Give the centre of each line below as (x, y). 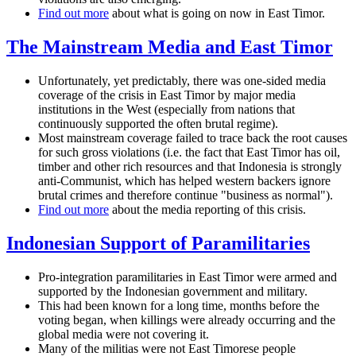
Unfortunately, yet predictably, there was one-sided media (182, 81)
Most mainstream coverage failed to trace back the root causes (193, 138)
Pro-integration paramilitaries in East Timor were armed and (188, 277)
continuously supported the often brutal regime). (158, 124)
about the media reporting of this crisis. (207, 210)
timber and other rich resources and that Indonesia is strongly (190, 167)
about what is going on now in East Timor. (217, 14)
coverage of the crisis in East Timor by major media (167, 95)
